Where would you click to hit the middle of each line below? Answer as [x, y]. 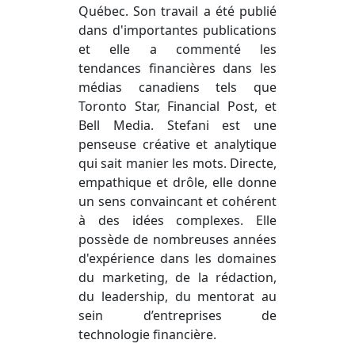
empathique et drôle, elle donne [177, 182]
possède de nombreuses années [177, 239]
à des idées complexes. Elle [177, 220]
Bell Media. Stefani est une [177, 125]
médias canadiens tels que [177, 87]
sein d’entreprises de [177, 315]
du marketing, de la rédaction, [177, 277]
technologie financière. [147, 334]
